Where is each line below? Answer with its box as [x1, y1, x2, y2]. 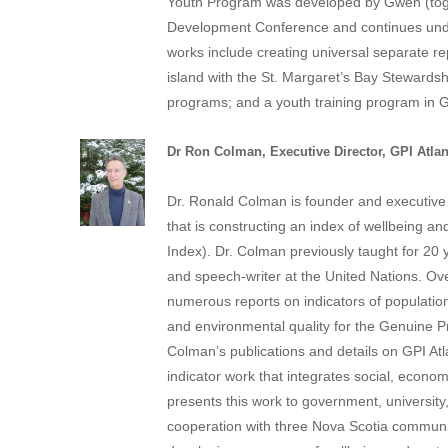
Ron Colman [184, 143, 262, 159]
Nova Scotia [311, 417, 388, 434]
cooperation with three [166, 417, 312, 434]
